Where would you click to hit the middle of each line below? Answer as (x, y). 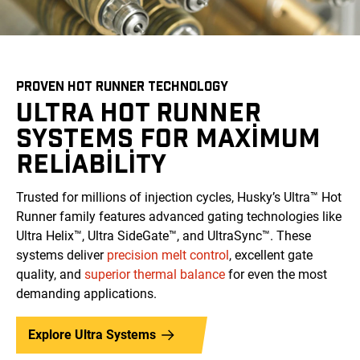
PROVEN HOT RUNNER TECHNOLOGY (122, 86)
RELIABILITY (91, 163)
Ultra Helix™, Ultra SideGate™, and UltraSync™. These (164, 236)
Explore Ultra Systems (92, 335)
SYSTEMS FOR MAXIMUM (168, 137)
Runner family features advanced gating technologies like (179, 217)
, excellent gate (271, 256)
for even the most (276, 275)
